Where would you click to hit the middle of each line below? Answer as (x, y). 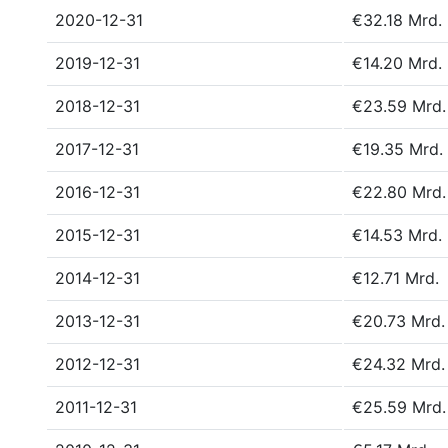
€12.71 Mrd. (395, 278)
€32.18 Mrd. (397, 20)
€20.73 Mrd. (398, 321)
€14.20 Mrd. (397, 63)
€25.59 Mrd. (399, 407)
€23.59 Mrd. (399, 106)
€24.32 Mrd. (398, 364)
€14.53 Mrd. (397, 235)
